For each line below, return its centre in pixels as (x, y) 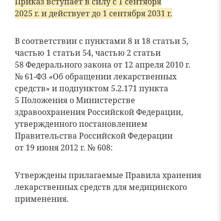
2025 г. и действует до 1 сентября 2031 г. (93, 13)
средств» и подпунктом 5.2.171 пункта (92, 88)
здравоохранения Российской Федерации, (99, 112)
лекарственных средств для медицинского (101, 187)
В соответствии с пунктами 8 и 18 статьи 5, (102, 41)
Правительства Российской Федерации (94, 136)
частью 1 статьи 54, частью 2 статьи (88, 53)
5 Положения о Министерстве (75, 100)
